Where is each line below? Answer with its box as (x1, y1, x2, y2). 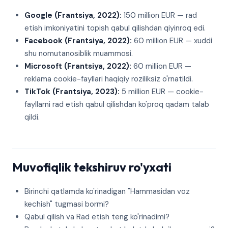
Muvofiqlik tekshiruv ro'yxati (12, 159, 172, 175)
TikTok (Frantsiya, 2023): (24, 87, 120, 97)
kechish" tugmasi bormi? (24, 199, 109, 209)
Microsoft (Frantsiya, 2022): (24, 61, 131, 71)
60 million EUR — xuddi (132, 36, 212, 46)
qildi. (24, 112, 40, 122)
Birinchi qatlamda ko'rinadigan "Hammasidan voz (24, 186, 190, 196)
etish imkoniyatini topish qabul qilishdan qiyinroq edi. (24, 23, 206, 33)
